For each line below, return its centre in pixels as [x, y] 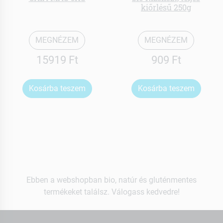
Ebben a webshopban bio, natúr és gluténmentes [111, 180]
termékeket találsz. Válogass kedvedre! [111, 192]
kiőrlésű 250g [166, 7]
